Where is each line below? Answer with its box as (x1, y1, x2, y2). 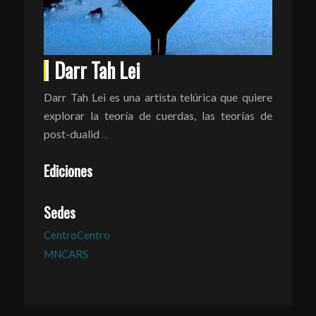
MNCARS (44, 248, 89, 261)
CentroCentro (44, 229, 111, 242)
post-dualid (44, 126, 102, 140)
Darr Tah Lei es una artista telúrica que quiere (44, 90, 272, 104)
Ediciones (44, 160, 93, 182)
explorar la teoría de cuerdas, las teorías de (44, 108, 272, 122)
